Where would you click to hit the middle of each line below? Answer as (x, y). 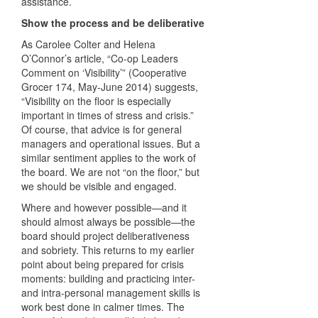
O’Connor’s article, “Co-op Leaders (100, 59)
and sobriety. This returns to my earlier (108, 250)
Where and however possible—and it (104, 208)
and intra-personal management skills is (111, 293)
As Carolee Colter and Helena (88, 44)
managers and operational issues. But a (111, 144)
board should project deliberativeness (105, 236)
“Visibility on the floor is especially (96, 101)
